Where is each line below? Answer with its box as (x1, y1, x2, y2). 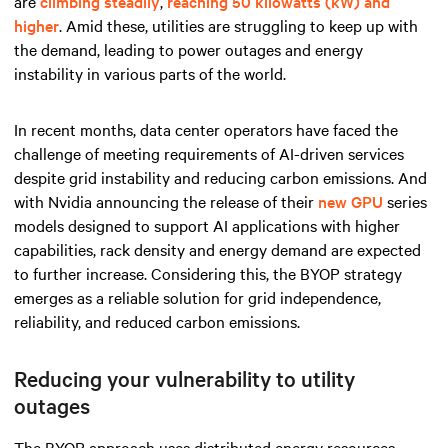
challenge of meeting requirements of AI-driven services (14, 142, 404, 165)
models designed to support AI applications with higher (14, 214, 400, 237)
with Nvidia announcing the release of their (14, 190, 318, 213)
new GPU (318, 190, 383, 213)
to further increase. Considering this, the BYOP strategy (14, 262, 402, 285)
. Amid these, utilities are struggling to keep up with (59, 14, 418, 37)
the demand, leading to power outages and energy (14, 38, 363, 61)
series (383, 190, 427, 213)
